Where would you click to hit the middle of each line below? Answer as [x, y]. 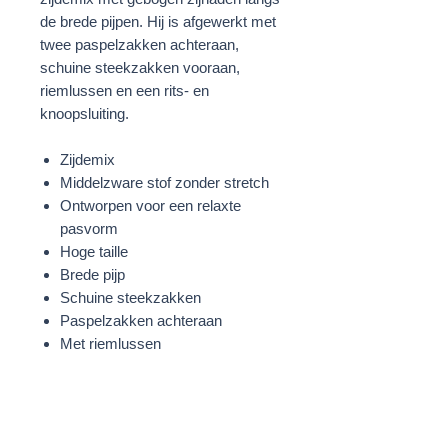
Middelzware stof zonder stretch [164, 182]
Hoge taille [94, 251]
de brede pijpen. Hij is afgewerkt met [158, 21]
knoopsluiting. [84, 113]
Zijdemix [87, 159]
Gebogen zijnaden [119, 366]
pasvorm [89, 228]
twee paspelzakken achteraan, [139, 44]
